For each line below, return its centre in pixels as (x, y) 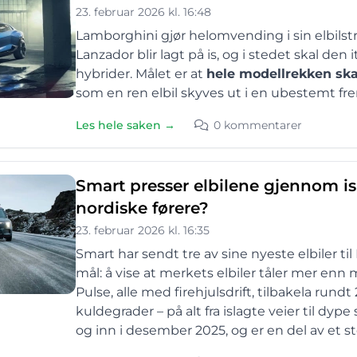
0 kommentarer (258, 125)
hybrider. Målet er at (141, 74)
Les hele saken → (126, 125)
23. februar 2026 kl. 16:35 (143, 230)
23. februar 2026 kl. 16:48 (143, 12)
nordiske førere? (142, 208)
